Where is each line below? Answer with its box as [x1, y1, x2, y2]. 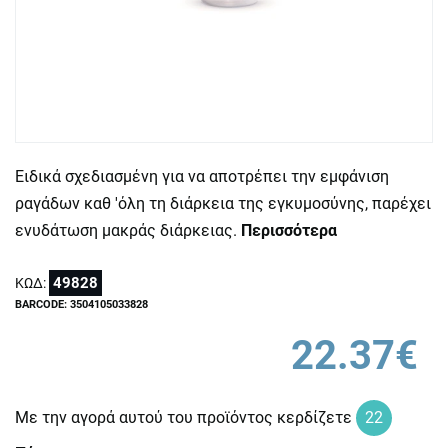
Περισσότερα [241, 221, 337, 240]
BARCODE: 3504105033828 [15, 298, 148, 311]
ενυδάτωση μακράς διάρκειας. [15, 221, 241, 240]
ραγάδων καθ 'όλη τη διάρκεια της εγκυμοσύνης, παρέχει [15, 194, 431, 213]
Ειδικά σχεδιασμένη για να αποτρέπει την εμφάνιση [15, 167, 389, 186]
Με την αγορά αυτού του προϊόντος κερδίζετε [15, 408, 356, 427]
